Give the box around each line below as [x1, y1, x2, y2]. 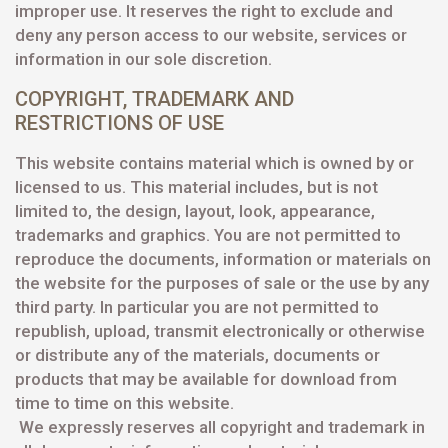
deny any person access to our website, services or [15, 25, 407, 45]
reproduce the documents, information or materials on [15, 249, 431, 269]
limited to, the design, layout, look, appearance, [15, 201, 375, 221]
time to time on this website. [15, 393, 234, 413]
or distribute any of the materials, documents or [15, 345, 380, 365]
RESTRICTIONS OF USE [15, 111, 224, 135]
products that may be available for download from [15, 369, 397, 389]
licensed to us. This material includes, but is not [15, 177, 378, 197]
